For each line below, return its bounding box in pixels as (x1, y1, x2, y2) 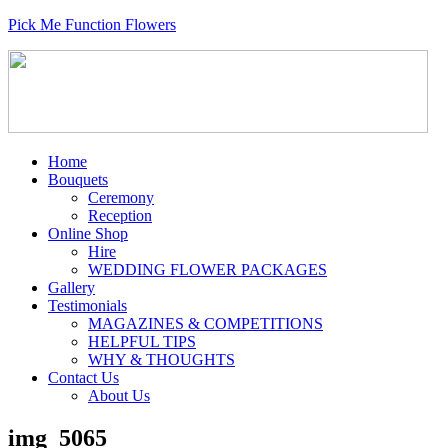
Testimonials (48, 297, 127, 314)
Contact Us (48, 369, 119, 386)
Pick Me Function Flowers (8, 16, 176, 33)
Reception (88, 207, 152, 224)
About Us (88, 387, 150, 404)
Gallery (48, 279, 95, 296)
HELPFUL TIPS (88, 333, 196, 350)
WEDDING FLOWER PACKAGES (88, 261, 327, 278)
